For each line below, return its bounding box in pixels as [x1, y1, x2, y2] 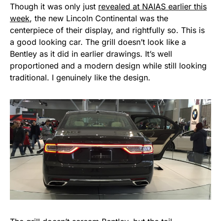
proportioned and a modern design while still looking [10, 61, 207, 71]
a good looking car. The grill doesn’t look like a [10, 37, 186, 47]
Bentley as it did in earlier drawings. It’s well [10, 49, 172, 59]
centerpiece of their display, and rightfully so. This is [10, 25, 205, 36]
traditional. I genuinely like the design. [10, 73, 150, 83]
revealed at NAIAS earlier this [98, 1, 207, 12]
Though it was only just [10, 1, 98, 12]
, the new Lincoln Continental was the [30, 13, 168, 24]
